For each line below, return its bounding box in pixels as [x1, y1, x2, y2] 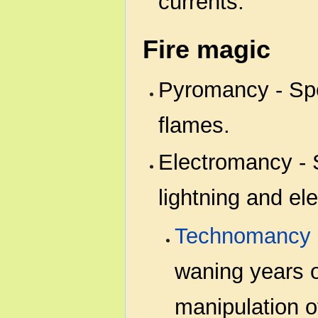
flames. [158, 113, 231, 138]
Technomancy [174, 223, 311, 248]
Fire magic [143, 35, 270, 65]
